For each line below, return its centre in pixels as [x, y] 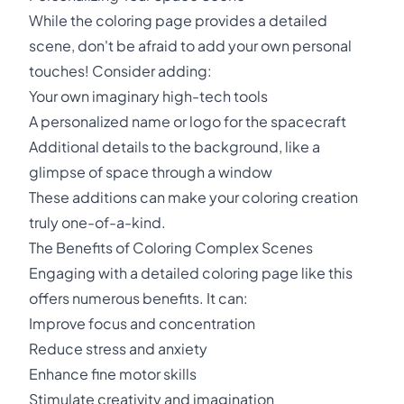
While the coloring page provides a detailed [178, 20]
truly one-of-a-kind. [97, 222]
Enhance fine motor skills [113, 374]
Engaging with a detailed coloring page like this [191, 273]
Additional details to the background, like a [174, 147]
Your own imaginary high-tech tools [148, 96]
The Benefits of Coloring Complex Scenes [171, 248]
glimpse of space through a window [151, 172]
